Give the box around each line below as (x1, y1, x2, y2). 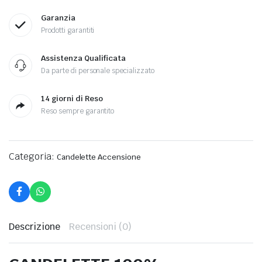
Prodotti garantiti (41, 26, 95, 35)
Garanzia (41, 13, 75, 23)
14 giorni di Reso (41, 94, 103, 104)
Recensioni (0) (68, 220, 132, 233)
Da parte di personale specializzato (41, 66, 154, 75)
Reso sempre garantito (41, 106, 115, 116)
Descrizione (9, 220, 60, 233)
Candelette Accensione (56, 152, 142, 162)
